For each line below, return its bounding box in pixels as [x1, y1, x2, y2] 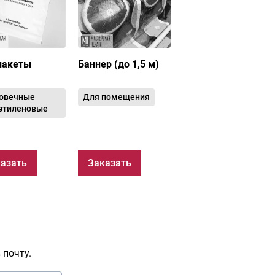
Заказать [88, 157, 132, 169]
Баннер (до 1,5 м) [78, 58, 160, 70]
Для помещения [83, 91, 150, 102]
